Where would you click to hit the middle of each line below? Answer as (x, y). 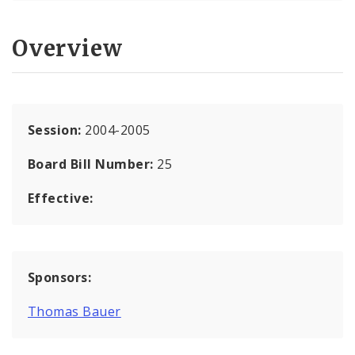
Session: (57, 130)
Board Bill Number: (93, 164)
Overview (67, 48)
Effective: (61, 198)
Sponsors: (60, 277)
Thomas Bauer (74, 311)
